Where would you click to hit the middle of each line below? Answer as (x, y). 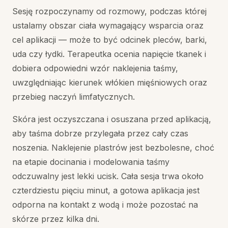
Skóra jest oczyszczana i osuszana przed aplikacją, (112, 119)
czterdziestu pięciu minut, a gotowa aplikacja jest (106, 190)
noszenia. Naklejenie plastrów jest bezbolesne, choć (113, 147)
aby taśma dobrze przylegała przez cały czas (100, 133)
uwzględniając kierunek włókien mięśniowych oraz (110, 82)
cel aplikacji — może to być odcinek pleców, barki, (110, 39)
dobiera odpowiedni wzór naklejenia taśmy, (95, 68)
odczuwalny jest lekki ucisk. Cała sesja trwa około (108, 176)
